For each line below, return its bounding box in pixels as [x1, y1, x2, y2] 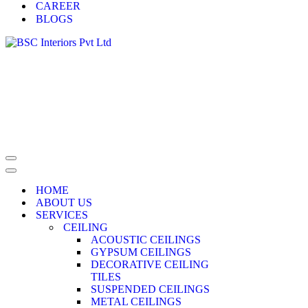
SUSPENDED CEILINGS [91, 283, 210, 295]
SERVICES [36, 209, 88, 221]
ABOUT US [36, 197, 92, 208]
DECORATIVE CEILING [91, 258, 209, 270]
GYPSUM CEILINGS [91, 246, 191, 258]
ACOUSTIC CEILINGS [91, 234, 201, 245]
